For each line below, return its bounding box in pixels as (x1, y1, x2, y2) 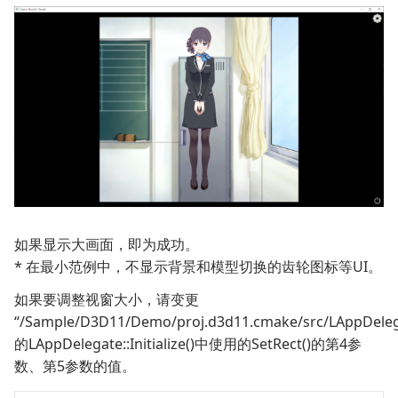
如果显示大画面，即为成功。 (14, 235, 199, 255)
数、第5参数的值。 (14, 356, 136, 377)
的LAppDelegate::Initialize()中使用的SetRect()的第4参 (14, 334, 362, 354)
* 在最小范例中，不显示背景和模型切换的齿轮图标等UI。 (14, 257, 382, 277)
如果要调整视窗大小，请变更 (14, 290, 199, 310)
